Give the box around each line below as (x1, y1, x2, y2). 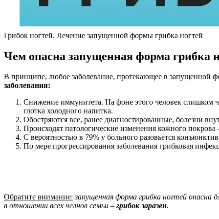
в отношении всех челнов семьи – (4, 201, 116, 210)
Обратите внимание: (4, 193, 73, 201)
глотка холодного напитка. (23, 107, 113, 115)
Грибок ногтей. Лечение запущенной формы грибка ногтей (4, 31, 203, 40)
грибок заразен (116, 201, 167, 210)
